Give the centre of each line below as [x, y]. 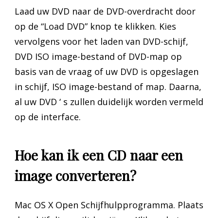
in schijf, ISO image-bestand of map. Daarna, [108, 87]
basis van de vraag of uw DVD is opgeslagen [107, 72]
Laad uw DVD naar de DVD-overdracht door [105, 11]
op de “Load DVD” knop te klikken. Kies [95, 27]
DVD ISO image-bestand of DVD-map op [98, 57]
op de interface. [48, 117]
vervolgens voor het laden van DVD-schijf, [101, 42]
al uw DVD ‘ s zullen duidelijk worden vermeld [109, 102]
